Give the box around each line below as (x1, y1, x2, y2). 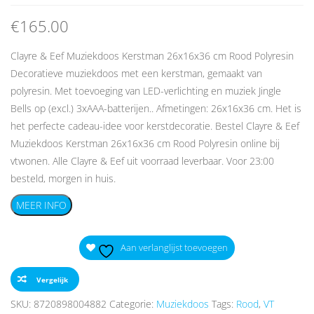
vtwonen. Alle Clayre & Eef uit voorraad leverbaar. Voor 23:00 (11, 153, 274, 168)
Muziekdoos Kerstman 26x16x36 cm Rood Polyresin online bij (11, 136, 280, 150)
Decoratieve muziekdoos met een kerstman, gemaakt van (11, 66, 262, 80)
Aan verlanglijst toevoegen (121, 240, 228, 254)
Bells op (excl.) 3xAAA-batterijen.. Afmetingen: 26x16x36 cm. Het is (11, 101, 301, 115)
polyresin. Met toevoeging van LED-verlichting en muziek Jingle (11, 83, 281, 97)
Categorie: (109, 296, 156, 310)
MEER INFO (16, 198, 67, 212)
